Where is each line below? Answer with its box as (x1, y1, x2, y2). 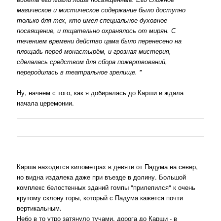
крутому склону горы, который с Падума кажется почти (17, 193, 184, 203)
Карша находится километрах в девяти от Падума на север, (17, 162, 198, 172)
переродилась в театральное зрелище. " (17, 67, 142, 77)
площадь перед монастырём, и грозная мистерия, (17, 46, 172, 56)
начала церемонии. (17, 98, 74, 108)
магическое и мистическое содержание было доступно (17, 5, 186, 15)
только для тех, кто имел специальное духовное (17, 15, 168, 25)
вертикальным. (17, 203, 62, 213)
